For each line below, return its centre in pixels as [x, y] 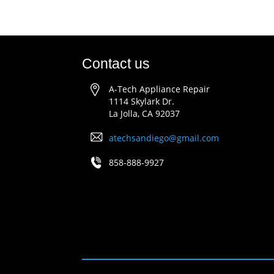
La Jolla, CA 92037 [145, 114]
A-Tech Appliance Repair [160, 89]
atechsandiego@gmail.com [164, 138]
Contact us [116, 64]
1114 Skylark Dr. [142, 102]
